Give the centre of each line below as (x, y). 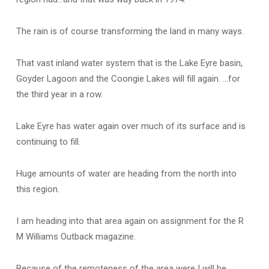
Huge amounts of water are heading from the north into (126, 174)
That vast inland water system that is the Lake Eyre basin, (129, 63)
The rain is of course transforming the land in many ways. (130, 32)
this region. (38, 189)
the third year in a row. (59, 95)
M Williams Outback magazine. (76, 237)
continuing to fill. (48, 142)
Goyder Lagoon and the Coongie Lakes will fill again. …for (128, 79)
